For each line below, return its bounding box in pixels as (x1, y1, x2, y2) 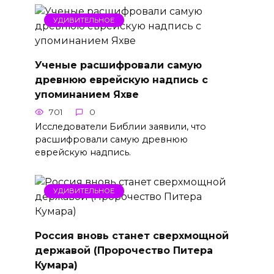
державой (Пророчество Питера (34, 244, 213, 256)
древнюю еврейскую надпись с (34, 73, 208, 86)
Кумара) (34, 259, 78, 271)
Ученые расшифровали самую (34, 59, 202, 71)
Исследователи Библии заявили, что (34, 121, 206, 133)
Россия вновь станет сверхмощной (34, 229, 229, 242)
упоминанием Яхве (34, 88, 139, 100)
